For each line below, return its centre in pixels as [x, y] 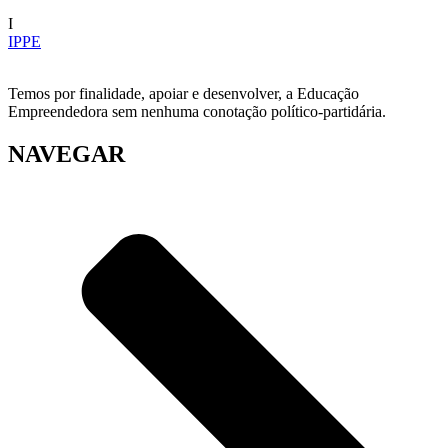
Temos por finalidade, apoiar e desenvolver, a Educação [183, 94]
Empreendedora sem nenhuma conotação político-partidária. [197, 112]
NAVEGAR [66, 153]
